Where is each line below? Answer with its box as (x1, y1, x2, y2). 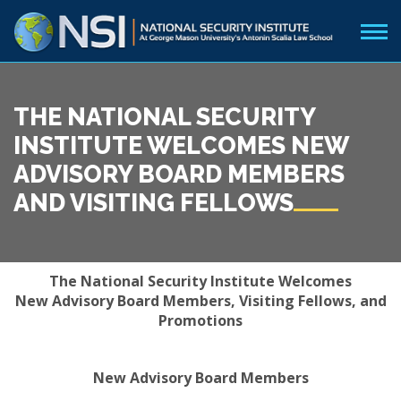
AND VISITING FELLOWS (13, 189, 294, 217)
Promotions (158, 311, 243, 330)
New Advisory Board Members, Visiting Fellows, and (14, 291, 387, 311)
